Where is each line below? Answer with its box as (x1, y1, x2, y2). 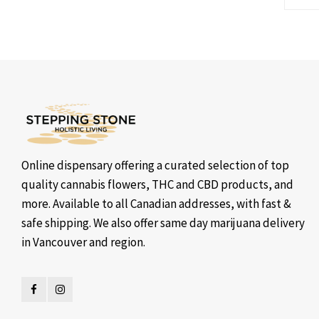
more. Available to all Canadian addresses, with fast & (21, 196, 291, 212)
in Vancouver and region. (21, 234, 145, 251)
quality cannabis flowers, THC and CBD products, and (21, 177, 293, 193)
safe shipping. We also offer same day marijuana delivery (21, 215, 305, 231)
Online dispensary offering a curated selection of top (21, 157, 289, 174)
